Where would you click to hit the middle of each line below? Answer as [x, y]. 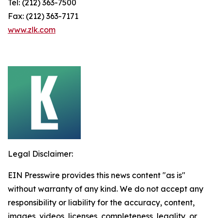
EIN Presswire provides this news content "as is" [97, 175]
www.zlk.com [32, 30]
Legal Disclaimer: [40, 154]
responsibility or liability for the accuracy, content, [101, 202]
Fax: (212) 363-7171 [44, 16]
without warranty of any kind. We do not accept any [106, 189]
